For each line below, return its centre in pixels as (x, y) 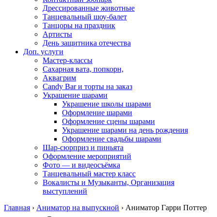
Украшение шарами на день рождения (125, 130)
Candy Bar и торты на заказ (87, 86)
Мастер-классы (68, 60)
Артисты (57, 34)
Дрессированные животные (89, 8)
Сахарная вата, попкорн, (83, 69)
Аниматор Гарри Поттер (166, 208)
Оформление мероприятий (87, 156)
